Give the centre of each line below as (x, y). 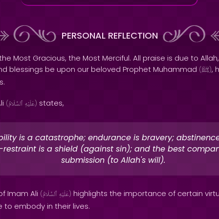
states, (51, 103)
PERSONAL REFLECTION (109, 35)
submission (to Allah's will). (113, 160)
